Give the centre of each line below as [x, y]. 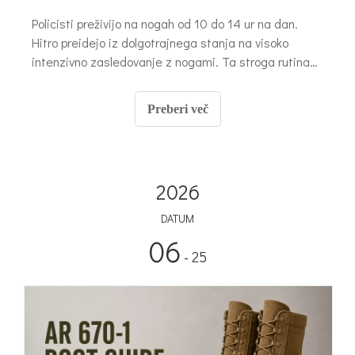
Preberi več [177, 109]
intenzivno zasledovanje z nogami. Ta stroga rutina [171, 62]
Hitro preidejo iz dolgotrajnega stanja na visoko [160, 43]
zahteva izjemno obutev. [98, 81]
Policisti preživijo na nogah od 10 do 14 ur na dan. [165, 24]
